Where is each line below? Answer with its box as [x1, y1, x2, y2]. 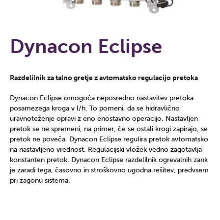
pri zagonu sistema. [10, 176, 70, 185]
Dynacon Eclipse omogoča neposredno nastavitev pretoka [10, 94, 193, 102]
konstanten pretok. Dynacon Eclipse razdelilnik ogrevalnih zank [10, 156, 208, 164]
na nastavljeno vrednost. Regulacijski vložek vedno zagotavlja [10, 145, 202, 154]
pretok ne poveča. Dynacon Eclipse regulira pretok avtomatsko [10, 135, 208, 143]
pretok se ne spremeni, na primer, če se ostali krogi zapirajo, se [10, 125, 208, 133]
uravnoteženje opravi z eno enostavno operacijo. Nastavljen [10, 114, 198, 123]
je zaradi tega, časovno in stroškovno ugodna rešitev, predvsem [10, 166, 209, 174]
